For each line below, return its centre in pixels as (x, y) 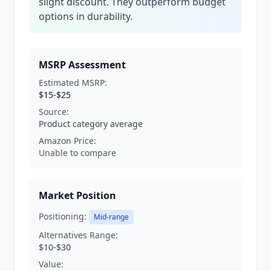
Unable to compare (77, 153)
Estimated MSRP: (73, 83)
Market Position (77, 195)
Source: (54, 112)
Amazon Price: (67, 141)
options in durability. (86, 16)
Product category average (91, 124)
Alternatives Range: (78, 235)
